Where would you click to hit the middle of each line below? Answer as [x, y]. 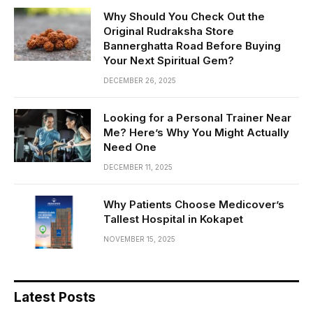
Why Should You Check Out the [184, 16]
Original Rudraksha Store [169, 31]
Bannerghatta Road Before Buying [192, 45]
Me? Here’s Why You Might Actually [196, 132]
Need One [130, 147]
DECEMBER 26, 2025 [140, 80]
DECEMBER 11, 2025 [138, 167]
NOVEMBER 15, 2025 [139, 239]
